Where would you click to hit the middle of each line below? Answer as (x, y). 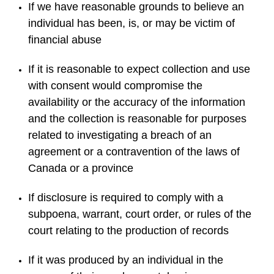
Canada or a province (81, 168)
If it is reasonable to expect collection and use (139, 69)
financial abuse (65, 40)
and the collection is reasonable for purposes (138, 119)
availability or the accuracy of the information (137, 102)
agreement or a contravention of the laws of (134, 152)
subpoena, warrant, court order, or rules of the (140, 214)
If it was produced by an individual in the (126, 260)
